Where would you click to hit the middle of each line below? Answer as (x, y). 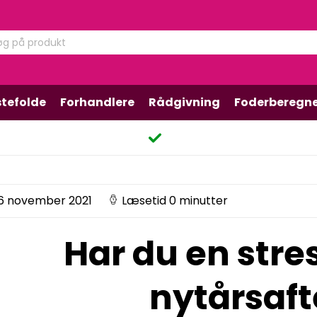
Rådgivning (184, 102)
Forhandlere (97, 102)
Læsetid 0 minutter (175, 201)
